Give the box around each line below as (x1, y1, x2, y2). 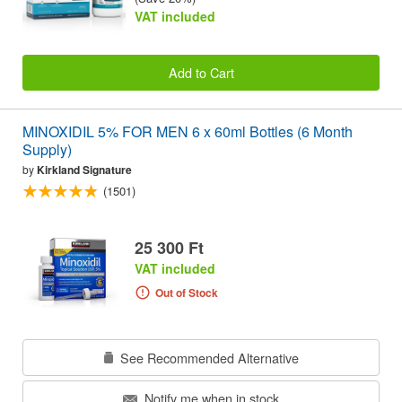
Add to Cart (168, 62, 234, 82)
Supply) (22, 139, 72, 161)
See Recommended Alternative (116, 347, 299, 367)
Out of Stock (154, 284, 218, 301)
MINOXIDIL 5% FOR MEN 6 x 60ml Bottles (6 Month (22, 121, 353, 143)
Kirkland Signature (37, 162, 132, 179)
